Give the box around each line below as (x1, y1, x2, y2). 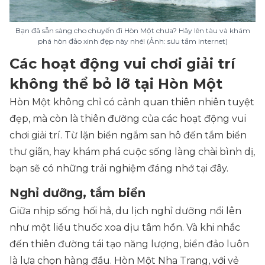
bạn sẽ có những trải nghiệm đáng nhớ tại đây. (9, 163, 228, 174)
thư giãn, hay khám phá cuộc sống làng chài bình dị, (9, 146, 255, 158)
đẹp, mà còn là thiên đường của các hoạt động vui (9, 113, 246, 125)
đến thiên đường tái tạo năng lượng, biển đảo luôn (9, 238, 249, 250)
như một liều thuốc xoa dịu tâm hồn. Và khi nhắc (9, 222, 240, 234)
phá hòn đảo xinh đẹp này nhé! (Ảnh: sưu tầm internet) (37, 37, 228, 46)
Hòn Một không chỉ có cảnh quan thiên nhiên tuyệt (9, 96, 254, 108)
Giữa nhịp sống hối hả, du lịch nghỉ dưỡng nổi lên (9, 205, 241, 217)
